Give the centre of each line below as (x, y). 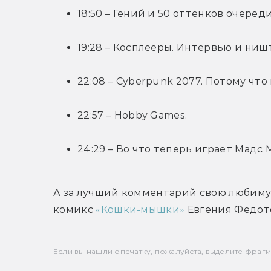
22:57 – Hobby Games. (132, 116)
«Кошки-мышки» (140, 210)
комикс (75, 210)
